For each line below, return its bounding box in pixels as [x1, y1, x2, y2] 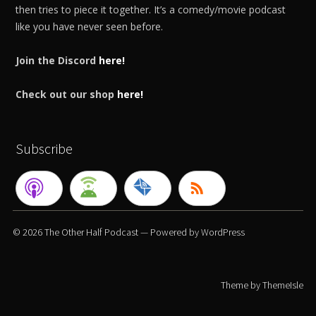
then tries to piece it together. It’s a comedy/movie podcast [16, 2, 286, 16]
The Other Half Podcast [44, 225, 138, 238]
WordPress [200, 225, 245, 238]
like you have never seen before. [16, 19, 164, 33]
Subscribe [16, 139, 73, 157]
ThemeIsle [262, 278, 304, 291]
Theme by [221, 278, 263, 291]
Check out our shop [16, 87, 118, 101]
